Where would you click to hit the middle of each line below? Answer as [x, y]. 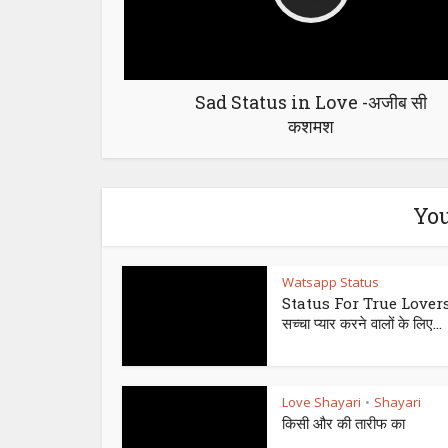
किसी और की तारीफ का [343, 423]
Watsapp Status [330, 282]
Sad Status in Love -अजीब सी [310, 102]
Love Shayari [321, 402]
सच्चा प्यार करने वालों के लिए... [362, 323]
